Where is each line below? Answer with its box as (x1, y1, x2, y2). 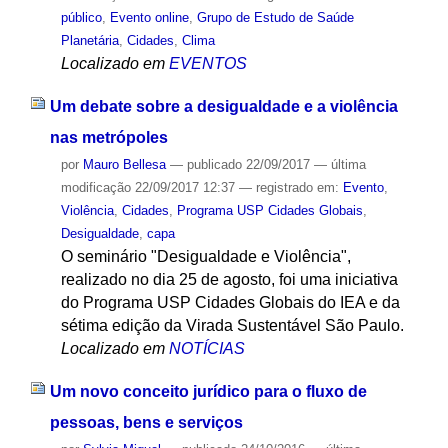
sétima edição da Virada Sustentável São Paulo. (60, 316, 404, 334)
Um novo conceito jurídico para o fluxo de (49, 382, 367, 400)
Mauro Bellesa (82, 156, 166, 172)
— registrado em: (238, 179, 343, 195)
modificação (60, 179, 131, 195)
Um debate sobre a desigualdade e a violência (49, 97, 398, 115)
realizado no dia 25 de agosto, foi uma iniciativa (60, 270, 398, 288)
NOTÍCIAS (168, 339, 245, 357)
